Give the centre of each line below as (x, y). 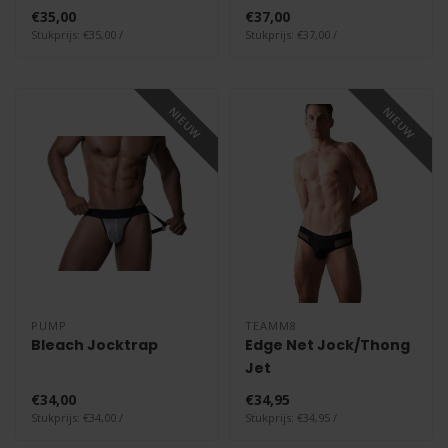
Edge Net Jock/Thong (327, 344)
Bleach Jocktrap (94, 344)
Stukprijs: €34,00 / (77, 417)
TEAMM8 (271, 325)
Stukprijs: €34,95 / (291, 417)
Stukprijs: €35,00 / (77, 35)
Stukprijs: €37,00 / (291, 35)
